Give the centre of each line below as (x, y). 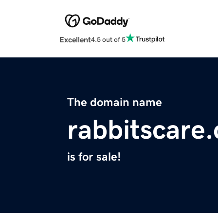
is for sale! (94, 157)
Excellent (75, 40)
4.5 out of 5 (108, 39)
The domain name (115, 102)
